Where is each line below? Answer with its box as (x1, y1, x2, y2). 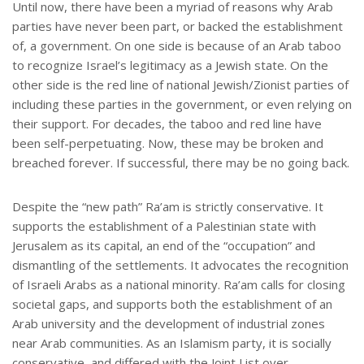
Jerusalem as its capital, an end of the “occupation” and (12, 237, 315, 254)
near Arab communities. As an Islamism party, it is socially (12, 335, 331, 352)
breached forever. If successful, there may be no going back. (12, 154, 349, 171)
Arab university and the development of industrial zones (12, 315, 325, 332)
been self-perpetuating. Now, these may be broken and (12, 135, 323, 152)
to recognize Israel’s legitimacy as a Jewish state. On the (12, 57, 328, 74)
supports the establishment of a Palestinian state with (12, 218, 316, 235)
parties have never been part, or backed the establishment (12, 18, 343, 35)
